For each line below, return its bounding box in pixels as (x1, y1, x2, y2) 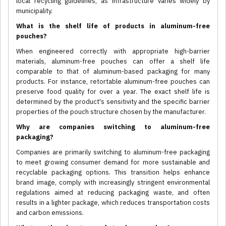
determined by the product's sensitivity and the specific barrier (16, 97, 210, 106)
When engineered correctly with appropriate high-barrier (16, 47, 210, 56)
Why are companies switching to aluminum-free (16, 123, 210, 132)
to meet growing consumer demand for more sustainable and (16, 158, 210, 167)
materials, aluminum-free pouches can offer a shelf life (16, 57, 210, 66)
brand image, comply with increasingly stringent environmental (16, 178, 210, 187)
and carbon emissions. (16, 208, 84, 217)
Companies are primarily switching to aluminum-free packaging (16, 148, 210, 157)
